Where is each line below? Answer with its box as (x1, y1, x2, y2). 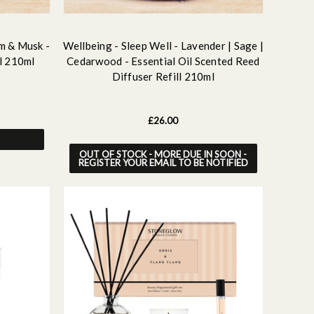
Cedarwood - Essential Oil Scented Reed (67, 54, 260, 67)
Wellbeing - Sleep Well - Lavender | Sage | (62, 39, 264, 52)
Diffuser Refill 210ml (111, 69, 214, 83)
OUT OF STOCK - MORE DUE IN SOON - (79, 148, 247, 160)
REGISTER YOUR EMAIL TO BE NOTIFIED (78, 156, 248, 168)
